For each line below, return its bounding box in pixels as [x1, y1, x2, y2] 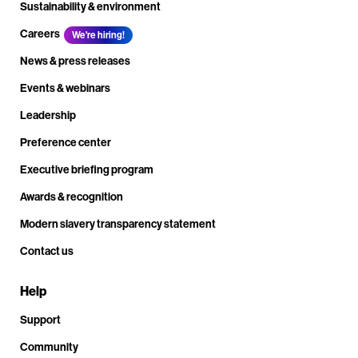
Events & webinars [20, 82, 110, 96]
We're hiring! [72, 30, 125, 42]
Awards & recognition [20, 190, 123, 205]
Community [20, 340, 78, 355]
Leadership [20, 109, 76, 123]
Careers [20, 27, 60, 42]
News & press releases [20, 54, 130, 69]
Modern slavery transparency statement [20, 217, 216, 232]
